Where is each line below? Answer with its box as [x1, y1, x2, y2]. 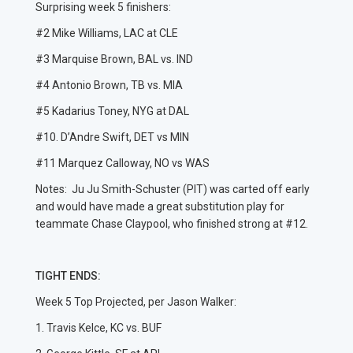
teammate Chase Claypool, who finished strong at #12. [35, 217, 315, 231]
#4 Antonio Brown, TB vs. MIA [35, 79, 185, 92]
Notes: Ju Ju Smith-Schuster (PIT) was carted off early [35, 183, 310, 196]
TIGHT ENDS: [35, 269, 101, 283]
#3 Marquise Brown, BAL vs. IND [35, 53, 195, 66]
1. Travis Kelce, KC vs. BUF [35, 321, 164, 335]
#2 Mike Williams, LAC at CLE [35, 27, 180, 40]
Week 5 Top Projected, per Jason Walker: [35, 295, 239, 309]
